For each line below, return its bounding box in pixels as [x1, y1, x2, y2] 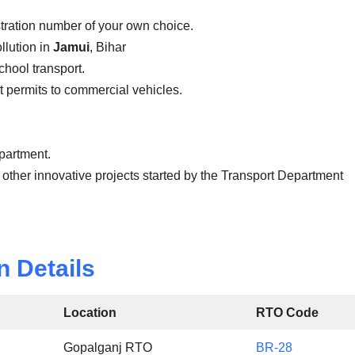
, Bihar [90, 40, 126, 55]
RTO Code [256, 306, 319, 320]
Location [63, 306, 120, 320]
